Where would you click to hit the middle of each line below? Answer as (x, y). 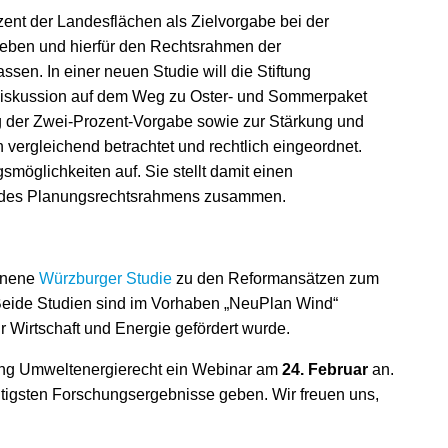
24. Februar (327, 369)
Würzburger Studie (105, 278)
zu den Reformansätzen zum (275, 278)
